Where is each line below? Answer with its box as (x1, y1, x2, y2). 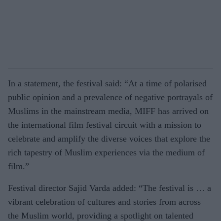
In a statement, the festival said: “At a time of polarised (8, 78, 207, 88)
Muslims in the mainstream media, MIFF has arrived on (8, 106, 209, 116)
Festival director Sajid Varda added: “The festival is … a (8, 183, 211, 193)
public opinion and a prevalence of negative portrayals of (8, 92, 213, 102)
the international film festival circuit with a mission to (8, 119, 201, 130)
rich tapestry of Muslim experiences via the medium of (8, 147, 205, 157)
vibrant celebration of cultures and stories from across (8, 196, 201, 207)
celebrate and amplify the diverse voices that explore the (8, 133, 210, 144)
